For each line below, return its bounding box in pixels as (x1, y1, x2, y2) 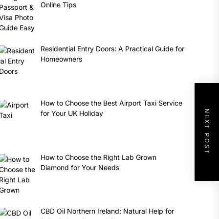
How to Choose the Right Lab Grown (41, 153, 157, 161)
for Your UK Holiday (41, 109, 104, 117)
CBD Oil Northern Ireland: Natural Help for (41, 207, 175, 216)
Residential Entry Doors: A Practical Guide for (41, 44, 185, 53)
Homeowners (41, 55, 83, 64)
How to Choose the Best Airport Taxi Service (41, 98, 183, 107)
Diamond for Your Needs (41, 163, 120, 172)
